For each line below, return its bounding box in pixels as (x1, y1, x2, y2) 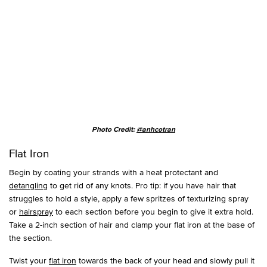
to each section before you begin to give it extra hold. (53, 206, 253, 218)
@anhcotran (136, 126, 175, 134)
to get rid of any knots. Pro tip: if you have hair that (48, 179, 236, 191)
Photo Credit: (92, 126, 136, 134)
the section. (9, 232, 52, 244)
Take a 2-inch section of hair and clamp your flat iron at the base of (9, 219, 254, 231)
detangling (9, 179, 48, 191)
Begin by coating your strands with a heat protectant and (9, 166, 218, 178)
